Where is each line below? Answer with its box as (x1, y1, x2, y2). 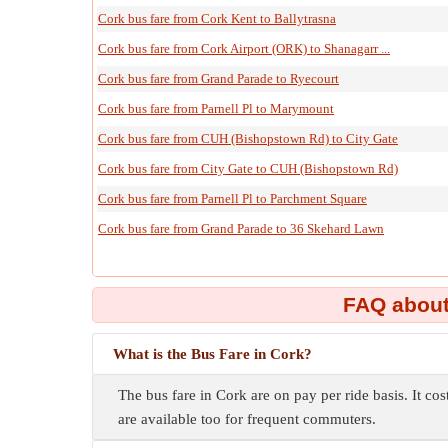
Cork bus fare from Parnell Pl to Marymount (98, 101, 334, 116)
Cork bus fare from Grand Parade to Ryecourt (98, 71, 339, 86)
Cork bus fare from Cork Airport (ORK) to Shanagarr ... (98, 41, 390, 56)
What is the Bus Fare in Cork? (113, 346, 312, 362)
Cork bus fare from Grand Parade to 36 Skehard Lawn (98, 221, 384, 236)
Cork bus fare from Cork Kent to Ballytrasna (98, 11, 336, 26)
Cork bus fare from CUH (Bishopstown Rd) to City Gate (98, 131, 398, 146)
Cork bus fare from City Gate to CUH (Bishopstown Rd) (98, 161, 398, 176)
